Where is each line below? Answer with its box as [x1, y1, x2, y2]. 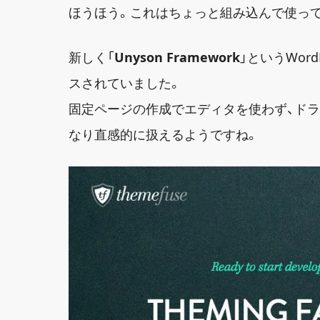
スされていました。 [69, 74, 181, 91]
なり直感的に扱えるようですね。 [69, 125, 259, 143]
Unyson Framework [114, 48, 240, 66]
